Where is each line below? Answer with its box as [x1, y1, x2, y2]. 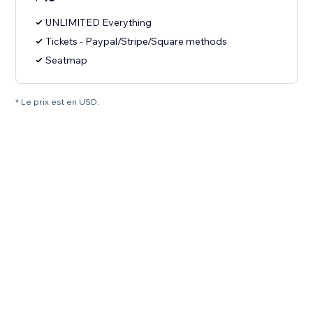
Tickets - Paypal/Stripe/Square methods [45, 35, 228, 48]
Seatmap [45, 54, 88, 67]
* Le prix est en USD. [15, 96, 100, 108]
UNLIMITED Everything [45, 16, 152, 29]
